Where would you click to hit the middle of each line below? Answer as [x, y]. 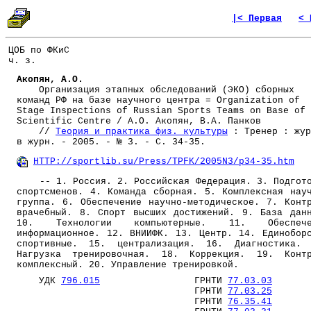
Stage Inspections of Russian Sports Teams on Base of [161, 111]
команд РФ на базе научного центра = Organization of [158, 101]
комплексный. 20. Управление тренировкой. [128, 265]
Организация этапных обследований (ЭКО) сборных [155, 90]
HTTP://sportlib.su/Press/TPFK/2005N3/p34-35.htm [164, 162]
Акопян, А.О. [50, 80]
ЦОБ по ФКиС [39, 51]
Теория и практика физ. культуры [142, 132]
